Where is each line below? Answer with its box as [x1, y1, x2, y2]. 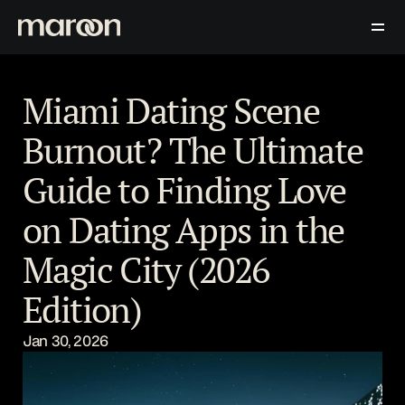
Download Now [266, 61, 372, 81]
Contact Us [113, 61, 180, 80]
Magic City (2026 [23, 245, 269, 293]
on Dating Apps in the [23, 205, 344, 253]
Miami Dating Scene [23, 86, 320, 134]
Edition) [23, 285, 142, 333]
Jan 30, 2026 [23, 330, 109, 351]
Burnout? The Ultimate [23, 126, 363, 174]
